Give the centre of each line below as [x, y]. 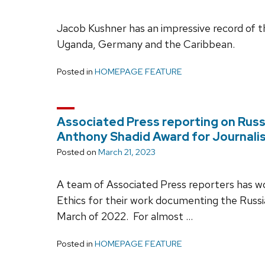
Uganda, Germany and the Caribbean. [146, 44]
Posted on [77, 152]
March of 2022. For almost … [125, 216]
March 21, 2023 [127, 152]
